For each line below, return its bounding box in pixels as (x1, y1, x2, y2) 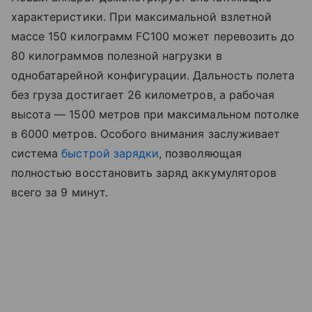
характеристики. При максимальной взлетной (11, 10, 272, 24)
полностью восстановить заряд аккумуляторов (11, 166, 277, 180)
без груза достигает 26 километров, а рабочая (11, 88, 275, 102)
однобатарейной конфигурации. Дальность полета (11, 68, 295, 83)
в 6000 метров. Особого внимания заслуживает (11, 127, 281, 141)
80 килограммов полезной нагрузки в (11, 49, 222, 63)
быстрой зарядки (61, 146, 159, 161)
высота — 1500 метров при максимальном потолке (11, 107, 299, 122)
